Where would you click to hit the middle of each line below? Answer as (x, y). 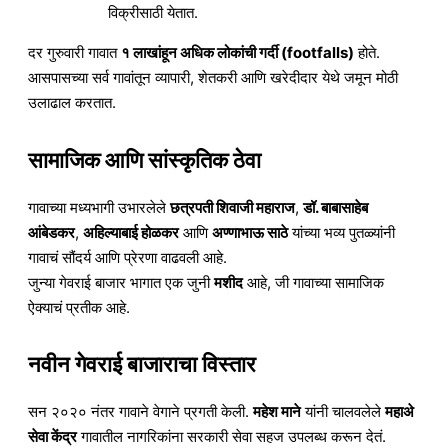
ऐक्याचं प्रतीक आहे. (79, 307)
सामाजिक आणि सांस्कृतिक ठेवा (144, 159)
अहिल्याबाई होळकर (131, 232)
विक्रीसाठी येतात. (153, 13)
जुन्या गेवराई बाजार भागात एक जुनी (121, 282)
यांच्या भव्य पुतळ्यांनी (341, 232)
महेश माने (277, 412)
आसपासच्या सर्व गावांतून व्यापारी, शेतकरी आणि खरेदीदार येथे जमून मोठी (213, 78)
